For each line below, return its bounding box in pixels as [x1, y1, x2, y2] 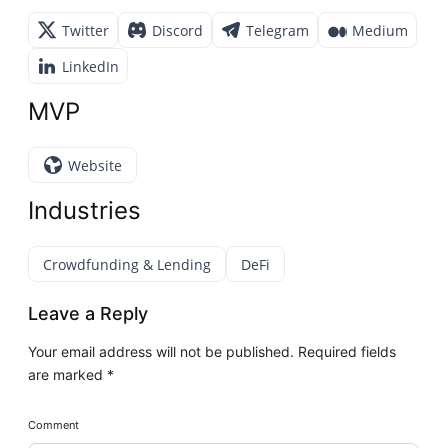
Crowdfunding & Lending [43, 254, 212, 274]
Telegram [246, 20, 310, 40]
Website [68, 155, 123, 175]
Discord [152, 20, 204, 40]
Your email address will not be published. [28, 343, 295, 361]
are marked [28, 366, 108, 384]
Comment [28, 418, 80, 433]
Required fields [294, 343, 397, 361]
